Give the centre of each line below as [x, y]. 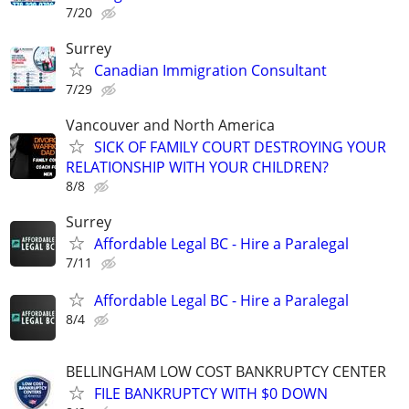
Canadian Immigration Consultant [210, 70]
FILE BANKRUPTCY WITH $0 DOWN [211, 393]
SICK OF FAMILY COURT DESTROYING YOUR [240, 147]
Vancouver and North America [170, 125]
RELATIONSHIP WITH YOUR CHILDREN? [197, 167]
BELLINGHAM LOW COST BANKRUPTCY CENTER [226, 371]
